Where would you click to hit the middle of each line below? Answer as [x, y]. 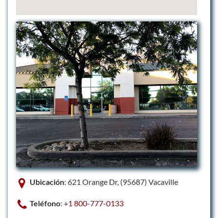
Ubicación [47, 182]
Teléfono [45, 203]
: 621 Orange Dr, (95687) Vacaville [121, 182]
